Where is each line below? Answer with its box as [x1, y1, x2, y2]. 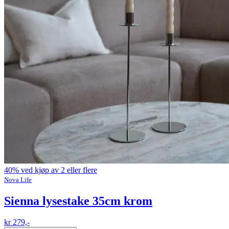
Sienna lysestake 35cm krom [4, 194, 152, 208]
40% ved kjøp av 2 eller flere [4, 165, 97, 174]
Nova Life [4, 175, 32, 184]
